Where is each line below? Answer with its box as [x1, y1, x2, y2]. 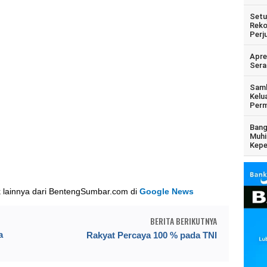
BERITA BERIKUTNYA [150, 214, 217, 227]
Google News [139, 186, 194, 196]
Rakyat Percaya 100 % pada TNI [86, 229, 217, 240]
